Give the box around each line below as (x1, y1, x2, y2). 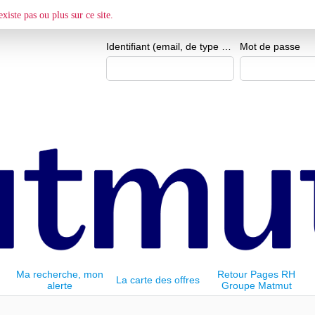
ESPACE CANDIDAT (106, 9, 226, 23)
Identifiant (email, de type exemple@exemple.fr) (221, 41, 231, 52)
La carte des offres (116, 274, 200, 286)
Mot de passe (240, 41, 300, 52)
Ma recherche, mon (15, 269, 103, 281)
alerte (46, 280, 72, 292)
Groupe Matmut (221, 280, 292, 292)
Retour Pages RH (217, 269, 295, 281)
